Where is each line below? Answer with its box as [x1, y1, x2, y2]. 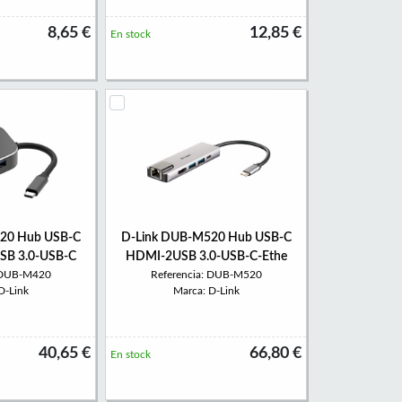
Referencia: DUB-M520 [150, 269, 262, 280]
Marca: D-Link [172, 285, 240, 296]
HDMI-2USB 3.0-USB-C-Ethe [125, 250, 287, 263]
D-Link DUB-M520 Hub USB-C [120, 232, 292, 244]
